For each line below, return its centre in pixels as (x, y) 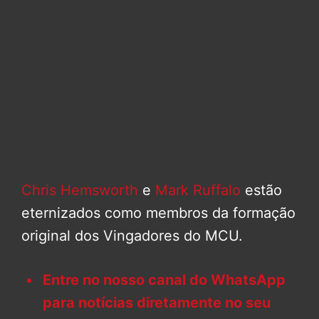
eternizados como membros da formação (158, 213)
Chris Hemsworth (80, 190)
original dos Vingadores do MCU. (132, 235)
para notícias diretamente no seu (157, 302)
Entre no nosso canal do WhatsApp (164, 279)
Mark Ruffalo (198, 190)
